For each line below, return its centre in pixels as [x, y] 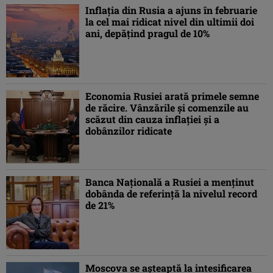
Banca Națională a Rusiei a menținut [170, 182]
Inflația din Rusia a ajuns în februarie [171, 10]
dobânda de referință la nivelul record [171, 194]
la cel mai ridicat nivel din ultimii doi [170, 22]
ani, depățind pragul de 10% [147, 34]
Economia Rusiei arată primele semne [172, 96]
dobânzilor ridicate [129, 131]
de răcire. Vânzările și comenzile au [167, 108]
